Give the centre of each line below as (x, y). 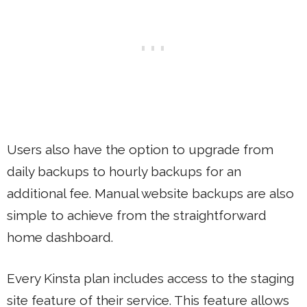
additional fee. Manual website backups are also (150, 193)
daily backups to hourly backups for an (124, 171)
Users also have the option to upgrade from (140, 149)
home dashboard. (60, 237)
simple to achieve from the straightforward (137, 215)
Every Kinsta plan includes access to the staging (150, 278)
